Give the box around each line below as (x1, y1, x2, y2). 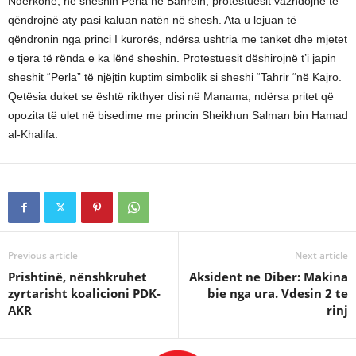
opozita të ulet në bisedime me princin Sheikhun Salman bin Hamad (8, 109, 348, 122)
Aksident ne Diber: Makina (189, 269, 348, 284)
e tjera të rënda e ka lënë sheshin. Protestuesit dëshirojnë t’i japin (8, 52, 336, 64)
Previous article (8, 249, 78, 262)
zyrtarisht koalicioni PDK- (8, 285, 161, 301)
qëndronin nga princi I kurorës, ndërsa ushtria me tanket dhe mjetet (8, 33, 347, 45)
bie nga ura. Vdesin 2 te (207, 285, 348, 301)
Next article (295, 249, 348, 262)
